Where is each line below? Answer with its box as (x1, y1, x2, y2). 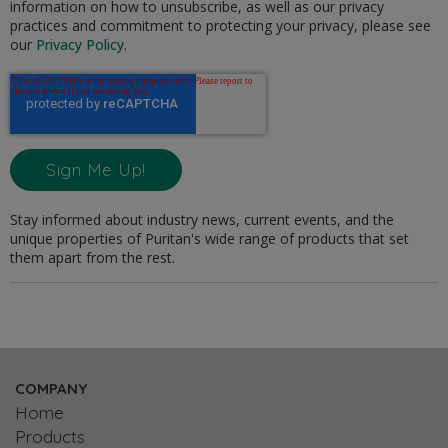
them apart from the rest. (10, 247, 175, 267)
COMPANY (15, 378, 87, 398)
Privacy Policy (36, 34, 124, 54)
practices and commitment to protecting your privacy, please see (10, 15, 431, 35)
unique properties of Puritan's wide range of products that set (10, 228, 409, 248)
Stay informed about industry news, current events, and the (10, 209, 394, 229)
